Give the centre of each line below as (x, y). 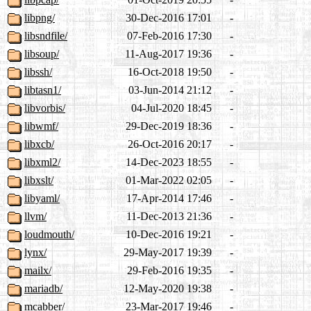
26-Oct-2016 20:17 (170, 144)
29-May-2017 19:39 (168, 253)
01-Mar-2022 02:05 (169, 180)
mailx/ (38, 271)
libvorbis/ (45, 108)
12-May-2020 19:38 (168, 289)
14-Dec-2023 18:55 (169, 162)
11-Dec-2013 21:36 (169, 217)
